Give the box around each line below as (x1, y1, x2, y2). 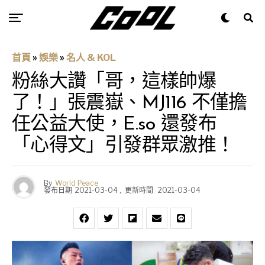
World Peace (55, 179, 98, 188)
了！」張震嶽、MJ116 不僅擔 (12, 94, 247, 113)
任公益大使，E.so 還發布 (12, 115, 217, 134)
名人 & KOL (66, 52, 116, 63)
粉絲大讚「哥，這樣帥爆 (12, 73, 216, 92)
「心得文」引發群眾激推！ (12, 137, 235, 156)
